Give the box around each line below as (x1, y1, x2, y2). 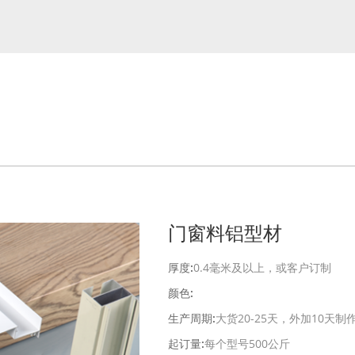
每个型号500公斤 (204, 336, 290, 351)
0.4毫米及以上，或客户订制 (193, 260, 331, 275)
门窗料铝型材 (168, 223, 282, 244)
